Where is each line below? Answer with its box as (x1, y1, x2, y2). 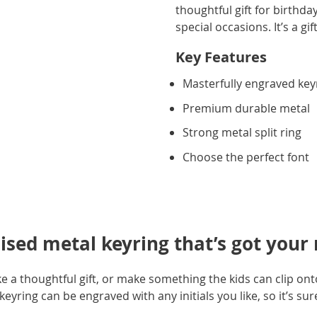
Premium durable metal (183, 100, 311, 116)
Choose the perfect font (183, 149, 310, 165)
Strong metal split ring (183, 125, 302, 140)
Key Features (175, 47, 267, 67)
